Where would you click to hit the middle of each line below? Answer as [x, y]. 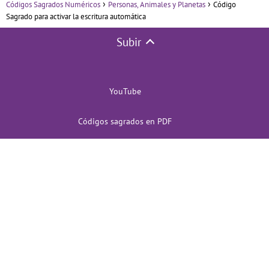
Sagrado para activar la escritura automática [76, 17]
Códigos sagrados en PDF [125, 122]
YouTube [125, 92]
